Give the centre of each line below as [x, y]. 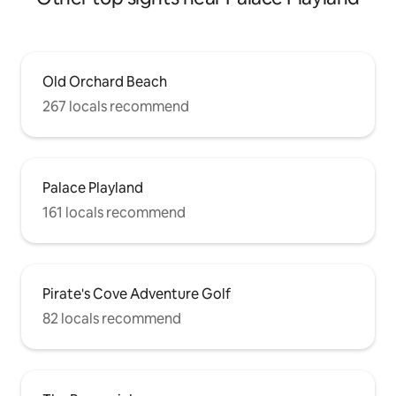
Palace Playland [93, 188]
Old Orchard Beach [105, 82]
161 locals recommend [114, 213]
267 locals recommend [116, 107]
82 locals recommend [112, 319]
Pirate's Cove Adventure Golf [137, 294]
